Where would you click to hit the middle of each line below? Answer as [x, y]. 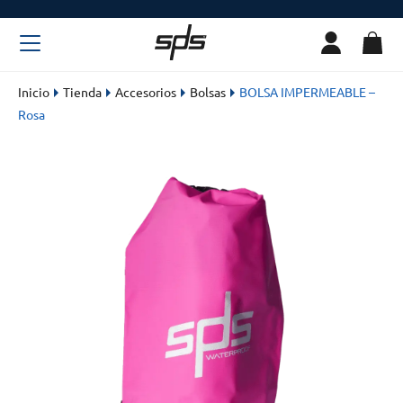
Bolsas [208, 92]
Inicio [34, 92]
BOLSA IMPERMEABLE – [307, 92]
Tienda [82, 92]
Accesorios [146, 92]
